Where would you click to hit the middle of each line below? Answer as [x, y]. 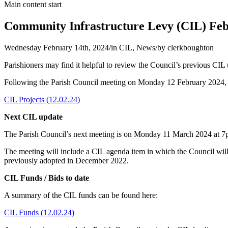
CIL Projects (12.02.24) [42, 99]
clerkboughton [191, 47]
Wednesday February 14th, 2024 [56, 47]
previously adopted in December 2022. [66, 160]
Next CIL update [33, 117]
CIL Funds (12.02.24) [39, 212]
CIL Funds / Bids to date [47, 178]
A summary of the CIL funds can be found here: [81, 195]
